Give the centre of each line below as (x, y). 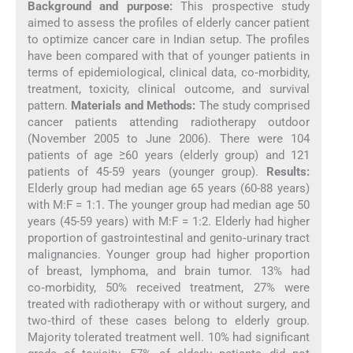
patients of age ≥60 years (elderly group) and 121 (169, 155)
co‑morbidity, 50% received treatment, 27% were (169, 287)
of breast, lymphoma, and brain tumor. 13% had (169, 271)
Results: (288, 171)
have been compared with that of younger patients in (169, 56)
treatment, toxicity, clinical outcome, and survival (169, 89)
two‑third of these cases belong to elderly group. (169, 320)
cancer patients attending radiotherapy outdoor (169, 122)
